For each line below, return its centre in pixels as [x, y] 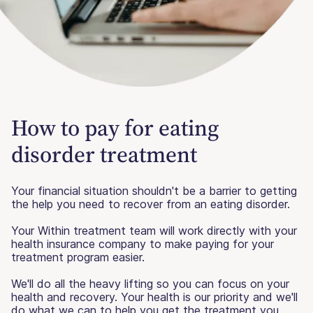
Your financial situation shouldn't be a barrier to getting [154, 190]
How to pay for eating [115, 128]
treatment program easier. [78, 257]
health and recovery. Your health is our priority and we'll [154, 297]
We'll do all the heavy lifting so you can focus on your [150, 283]
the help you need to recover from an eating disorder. [151, 204]
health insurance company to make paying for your [143, 243]
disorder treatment [104, 154]
